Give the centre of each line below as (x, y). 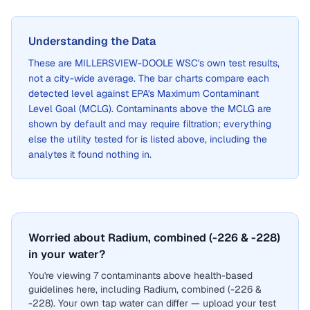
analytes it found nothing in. (90, 154)
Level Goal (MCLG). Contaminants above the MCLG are (150, 109)
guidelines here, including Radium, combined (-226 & (145, 289)
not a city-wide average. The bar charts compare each (149, 78)
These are (52, 63)
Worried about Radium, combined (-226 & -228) (154, 238)
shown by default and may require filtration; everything (150, 124)
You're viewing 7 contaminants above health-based (140, 275)
